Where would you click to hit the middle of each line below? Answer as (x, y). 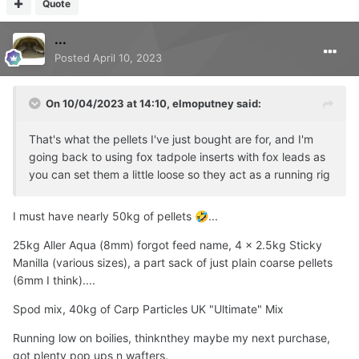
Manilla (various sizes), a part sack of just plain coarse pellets (173, 263)
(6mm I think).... (54, 280)
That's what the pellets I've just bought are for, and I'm (171, 139)
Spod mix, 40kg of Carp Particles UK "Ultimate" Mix (148, 309)
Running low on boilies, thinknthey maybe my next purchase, (171, 338)
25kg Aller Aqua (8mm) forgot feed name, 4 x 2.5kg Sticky (167, 245)
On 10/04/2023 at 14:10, (109, 104)
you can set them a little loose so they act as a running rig (181, 175)
